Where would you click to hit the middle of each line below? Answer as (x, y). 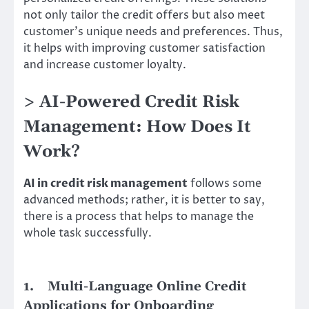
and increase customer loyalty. (105, 64)
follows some (225, 183)
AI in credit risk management (106, 183)
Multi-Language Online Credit (147, 286)
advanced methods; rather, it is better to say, (144, 200)
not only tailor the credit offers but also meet (144, 15)
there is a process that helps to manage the (139, 216)
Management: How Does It (137, 127)
